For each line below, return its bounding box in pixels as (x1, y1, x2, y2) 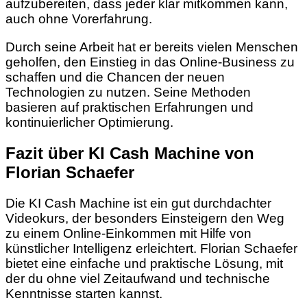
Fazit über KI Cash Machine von (5, 143, 254, 162)
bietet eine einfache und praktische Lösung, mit (5, 256, 283, 271)
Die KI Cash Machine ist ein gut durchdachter (5, 195, 271, 210)
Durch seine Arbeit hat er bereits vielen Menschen (5, 39, 298, 54)
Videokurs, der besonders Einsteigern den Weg (5, 210, 284, 225)
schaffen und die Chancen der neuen (5, 69, 225, 84)
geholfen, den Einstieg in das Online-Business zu (5, 54, 295, 69)
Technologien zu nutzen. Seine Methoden (5, 84, 251, 99)
